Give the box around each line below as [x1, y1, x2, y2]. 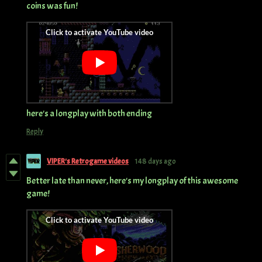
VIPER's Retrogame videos [47, 156, 129, 166]
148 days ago [135, 156, 176, 166]
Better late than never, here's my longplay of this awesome [26, 175, 238, 187]
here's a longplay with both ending [26, 108, 152, 120]
